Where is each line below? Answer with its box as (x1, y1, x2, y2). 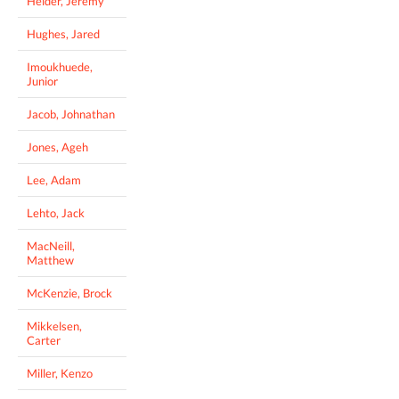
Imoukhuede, (27, 59, 93, 74)
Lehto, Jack (27, 205, 85, 220)
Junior (27, 73, 58, 88)
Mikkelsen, (27, 318, 82, 333)
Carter (27, 332, 61, 347)
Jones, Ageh (27, 139, 88, 154)
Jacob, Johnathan (27, 106, 115, 121)
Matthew (27, 252, 74, 267)
